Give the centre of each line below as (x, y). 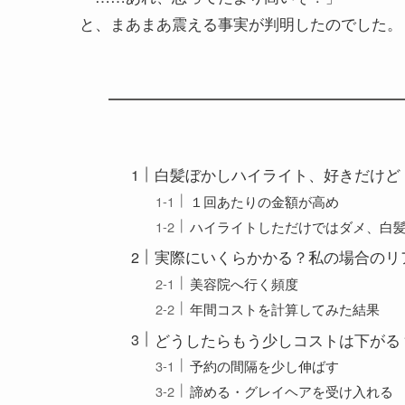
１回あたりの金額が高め (264, 201)
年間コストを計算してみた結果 (284, 308)
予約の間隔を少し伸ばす (264, 366)
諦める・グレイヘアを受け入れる (291, 391)
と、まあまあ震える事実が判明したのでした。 (241, 23)
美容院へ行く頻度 (244, 283)
